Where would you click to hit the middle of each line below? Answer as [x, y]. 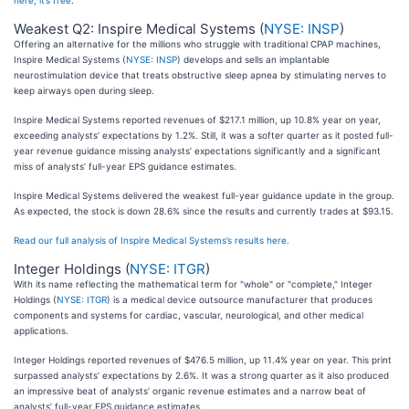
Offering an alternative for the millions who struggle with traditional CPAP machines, [197, 44]
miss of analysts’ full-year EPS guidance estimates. [125, 167]
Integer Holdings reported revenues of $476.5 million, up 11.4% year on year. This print [203, 360]
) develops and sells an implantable [253, 60]
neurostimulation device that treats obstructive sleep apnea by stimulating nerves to [200, 75]
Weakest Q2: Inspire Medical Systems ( [139, 29]
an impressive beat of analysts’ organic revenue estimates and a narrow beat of [190, 391]
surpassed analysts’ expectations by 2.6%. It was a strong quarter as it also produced [201, 376]
